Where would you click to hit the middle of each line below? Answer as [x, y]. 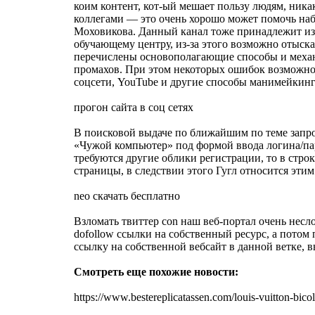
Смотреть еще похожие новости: [156, 271]
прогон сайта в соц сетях [134, 107]
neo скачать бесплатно [127, 195]
